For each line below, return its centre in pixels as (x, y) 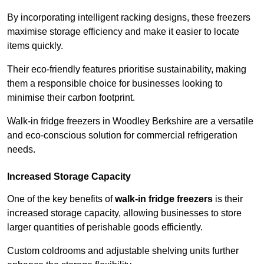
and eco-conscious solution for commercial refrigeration (122, 136)
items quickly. (36, 46)
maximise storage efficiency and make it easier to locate (123, 32)
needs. (21, 150)
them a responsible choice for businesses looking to (115, 84)
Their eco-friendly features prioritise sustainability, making (127, 70)
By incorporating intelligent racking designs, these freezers (129, 18)
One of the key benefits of (61, 199)
